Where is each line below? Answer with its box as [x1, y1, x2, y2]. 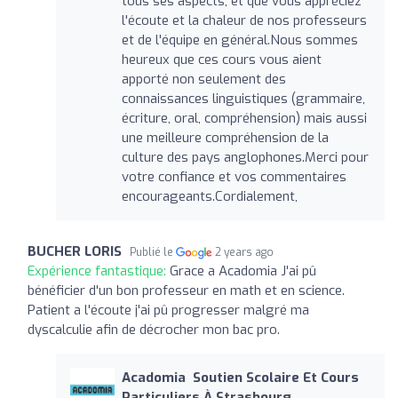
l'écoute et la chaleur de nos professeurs [121, 11, 367, 29]
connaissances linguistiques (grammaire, [121, 89, 365, 107]
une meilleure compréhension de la [121, 128, 329, 147]
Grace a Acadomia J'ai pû [170, 261, 316, 280]
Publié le [130, 244, 176, 259]
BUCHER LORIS [28, 242, 122, 260]
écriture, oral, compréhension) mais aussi [121, 108, 367, 127]
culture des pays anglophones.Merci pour [121, 147, 369, 166]
